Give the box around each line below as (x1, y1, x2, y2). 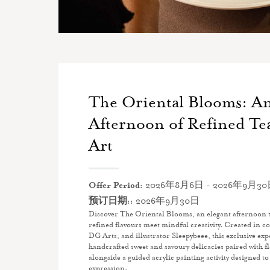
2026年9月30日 (133, 198, 199, 206)
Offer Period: (89, 182, 143, 190)
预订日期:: (89, 198, 133, 206)
